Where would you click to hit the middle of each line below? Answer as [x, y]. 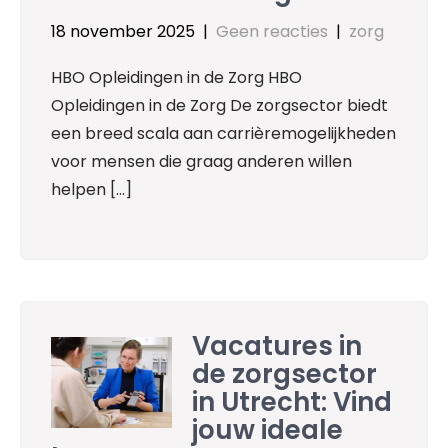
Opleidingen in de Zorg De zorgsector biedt [219, 106]
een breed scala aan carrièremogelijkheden [223, 134]
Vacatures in [277, 345]
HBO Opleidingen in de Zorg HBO [176, 78]
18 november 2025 [123, 32]
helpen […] [91, 190]
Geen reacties [272, 32]
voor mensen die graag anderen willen [201, 162]
